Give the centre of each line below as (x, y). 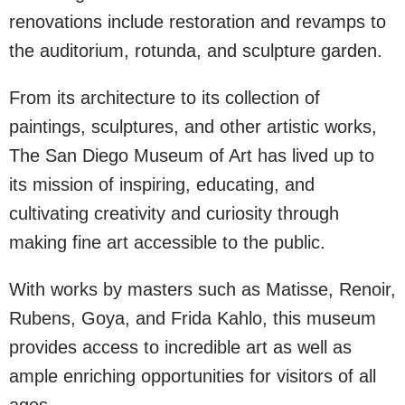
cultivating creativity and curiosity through (174, 213)
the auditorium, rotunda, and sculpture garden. (196, 51)
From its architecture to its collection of (165, 98)
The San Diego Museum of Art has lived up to (192, 155)
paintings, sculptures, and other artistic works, (193, 127)
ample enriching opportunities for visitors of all (193, 376)
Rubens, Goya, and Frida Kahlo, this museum (193, 318)
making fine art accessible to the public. (167, 242)
